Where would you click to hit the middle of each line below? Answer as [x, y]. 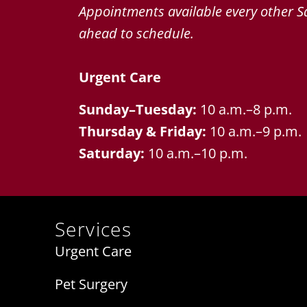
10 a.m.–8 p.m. [246, 109]
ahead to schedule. [136, 34]
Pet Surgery [91, 284]
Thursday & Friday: [144, 131]
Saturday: [113, 153]
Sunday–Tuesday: [139, 109]
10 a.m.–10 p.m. [198, 153]
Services [94, 229]
